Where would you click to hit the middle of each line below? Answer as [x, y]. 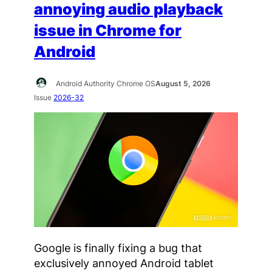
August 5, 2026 [183, 84]
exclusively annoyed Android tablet [124, 263]
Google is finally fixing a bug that [118, 247]
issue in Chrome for [108, 31]
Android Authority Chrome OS [106, 84]
